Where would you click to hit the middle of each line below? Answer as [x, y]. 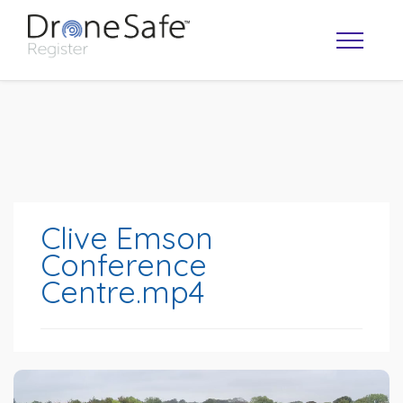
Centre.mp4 [122, 292]
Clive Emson [127, 238]
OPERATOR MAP [210, 307]
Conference [124, 265]
